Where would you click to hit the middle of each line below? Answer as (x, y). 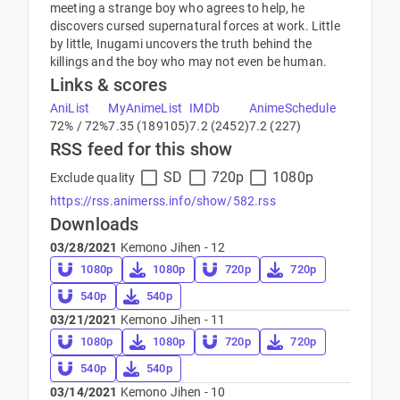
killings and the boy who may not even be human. (189, 62)
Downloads (95, 224)
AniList (70, 108)
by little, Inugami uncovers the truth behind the (181, 44)
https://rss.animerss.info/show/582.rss (163, 201)
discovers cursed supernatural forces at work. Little (195, 26)
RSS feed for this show (142, 149)
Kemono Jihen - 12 (171, 247)
